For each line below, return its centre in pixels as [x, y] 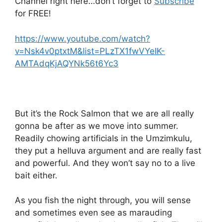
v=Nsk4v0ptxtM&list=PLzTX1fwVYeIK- [90, 51]
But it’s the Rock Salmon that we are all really [104, 113]
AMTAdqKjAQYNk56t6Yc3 [67, 63]
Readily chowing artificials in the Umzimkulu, [104, 138]
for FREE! [33, 14]
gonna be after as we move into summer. [97, 126]
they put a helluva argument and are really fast [108, 150]
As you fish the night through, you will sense [103, 200]
